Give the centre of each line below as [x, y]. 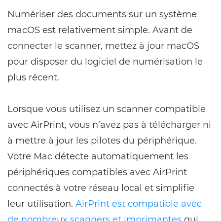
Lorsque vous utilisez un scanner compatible [107, 109]
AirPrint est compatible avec [139, 203]
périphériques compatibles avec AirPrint [97, 172]
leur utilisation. [41, 203]
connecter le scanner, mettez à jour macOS [103, 46]
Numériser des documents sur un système [102, 14]
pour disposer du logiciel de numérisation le [105, 61]
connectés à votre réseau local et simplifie [101, 188]
